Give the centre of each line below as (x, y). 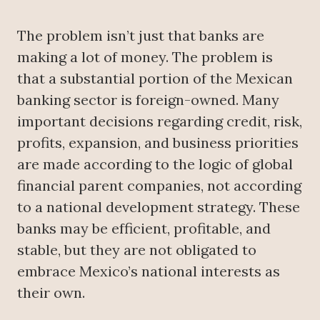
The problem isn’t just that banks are (141, 36)
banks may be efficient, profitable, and (144, 229)
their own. (51, 293)
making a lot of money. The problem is (145, 57)
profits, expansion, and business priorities (158, 143)
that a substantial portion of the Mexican (155, 79)
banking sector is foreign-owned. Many (148, 100)
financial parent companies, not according (159, 186)
